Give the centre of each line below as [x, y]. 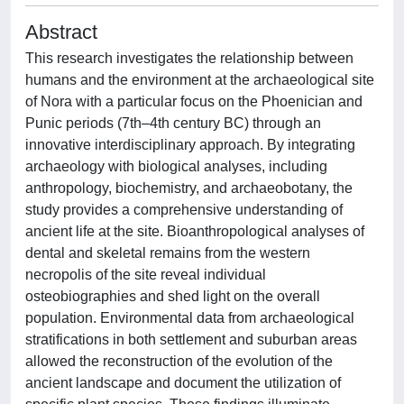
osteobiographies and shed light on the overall [173, 296]
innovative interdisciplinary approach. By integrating [190, 145]
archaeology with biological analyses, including [176, 166]
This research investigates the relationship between [189, 58]
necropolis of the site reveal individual [146, 275]
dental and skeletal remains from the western [168, 253]
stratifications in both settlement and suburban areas [191, 340]
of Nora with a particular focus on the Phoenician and [194, 101]
